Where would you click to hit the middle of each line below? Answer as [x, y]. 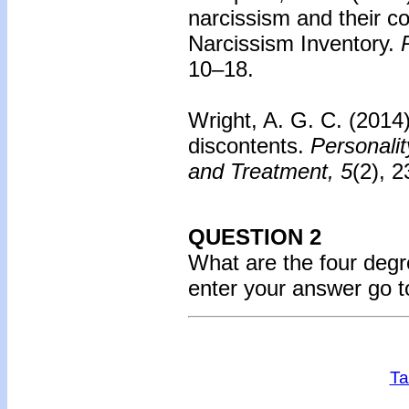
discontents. [246, 146]
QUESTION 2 [255, 237]
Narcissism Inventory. [291, 43]
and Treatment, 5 [270, 171]
